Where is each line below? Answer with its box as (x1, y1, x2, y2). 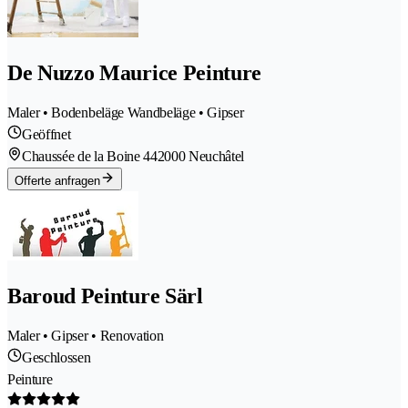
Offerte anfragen (15, 173, 100, 188)
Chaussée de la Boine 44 (22, 148, 158, 164)
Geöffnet (22, 126, 71, 142)
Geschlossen (22, 349, 91, 365)
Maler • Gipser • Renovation (7, 327, 164, 343)
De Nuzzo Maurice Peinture (7, 61, 261, 86)
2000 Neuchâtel (157, 148, 245, 164)
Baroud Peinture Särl (7, 283, 203, 308)
